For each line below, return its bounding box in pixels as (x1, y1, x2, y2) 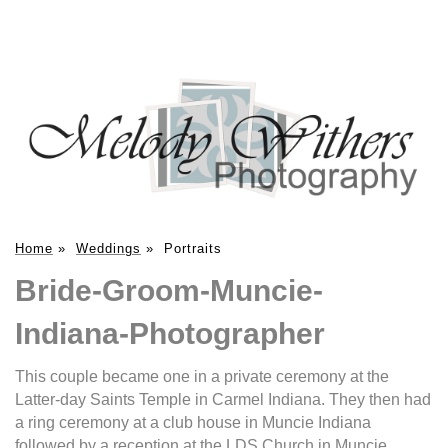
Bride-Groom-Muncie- (15, 273, 323, 307)
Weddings (76, 240, 141, 256)
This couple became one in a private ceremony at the (15, 367, 389, 385)
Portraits (164, 240, 222, 256)
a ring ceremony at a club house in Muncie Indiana (15, 413, 371, 431)
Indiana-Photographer (15, 316, 325, 350)
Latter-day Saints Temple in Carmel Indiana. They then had (15, 390, 431, 408)
